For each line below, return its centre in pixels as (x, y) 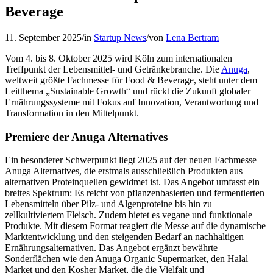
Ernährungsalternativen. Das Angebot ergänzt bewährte (111, 248)
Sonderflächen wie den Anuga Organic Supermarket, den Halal (126, 259)
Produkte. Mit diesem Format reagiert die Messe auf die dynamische (135, 226)
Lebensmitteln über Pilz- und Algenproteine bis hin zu (108, 204)
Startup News (120, 37)
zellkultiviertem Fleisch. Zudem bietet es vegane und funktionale (129, 215)
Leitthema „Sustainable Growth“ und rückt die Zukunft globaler (128, 91)
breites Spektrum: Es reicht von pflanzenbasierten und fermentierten (135, 193)
